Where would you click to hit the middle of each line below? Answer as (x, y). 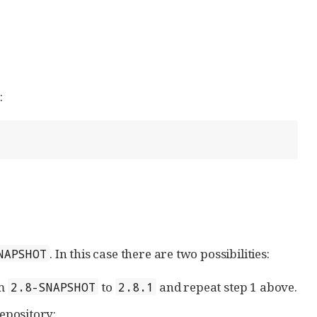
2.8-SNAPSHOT (53, 287)
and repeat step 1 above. (227, 287)
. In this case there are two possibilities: (160, 253)
